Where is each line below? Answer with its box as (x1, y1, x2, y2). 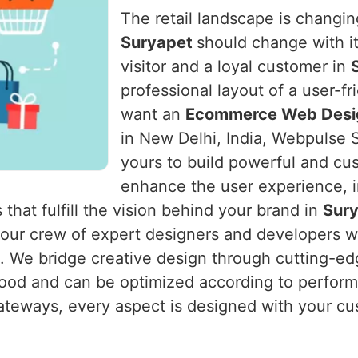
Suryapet (121, 33, 197, 52)
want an (121, 105, 185, 124)
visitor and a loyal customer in (121, 57, 351, 76)
